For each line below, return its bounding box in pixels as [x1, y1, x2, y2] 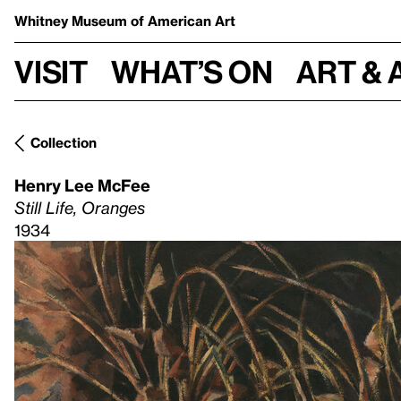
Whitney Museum [14, 13, 131, 29]
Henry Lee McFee [14, 175, 150, 194]
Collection [30, 134, 97, 150]
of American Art [131, 13, 235, 29]
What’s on [111, 53, 273, 90]
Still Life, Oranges [14, 198, 145, 217]
